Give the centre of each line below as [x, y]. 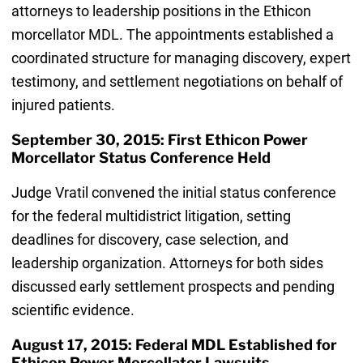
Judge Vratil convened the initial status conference [173, 192]
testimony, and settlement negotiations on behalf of [177, 82]
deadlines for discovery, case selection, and [149, 239]
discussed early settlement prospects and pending [173, 286]
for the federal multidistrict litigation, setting [151, 216]
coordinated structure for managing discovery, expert [181, 58]
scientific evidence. [73, 310]
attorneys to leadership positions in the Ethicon [161, 11]
